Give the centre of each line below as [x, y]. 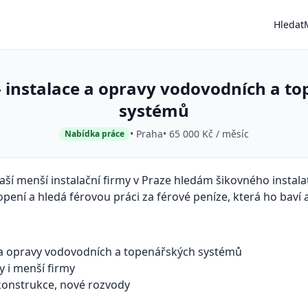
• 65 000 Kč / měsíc [206, 134]
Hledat [289, 24]
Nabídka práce [95, 134]
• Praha [146, 134]
